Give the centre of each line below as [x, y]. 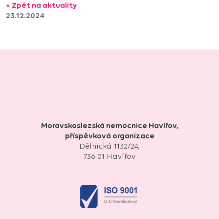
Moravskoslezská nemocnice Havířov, [109, 125]
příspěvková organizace [109, 135]
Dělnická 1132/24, [109, 146]
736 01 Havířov [109, 156]
